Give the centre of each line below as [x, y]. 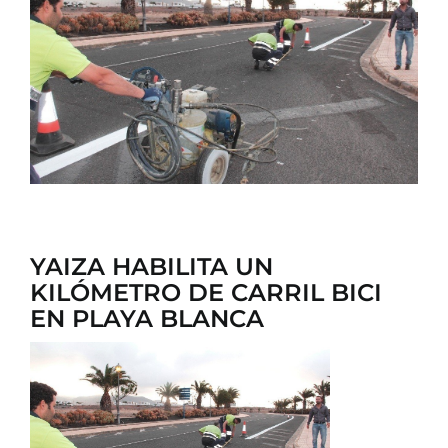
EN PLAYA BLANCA [146, 318]
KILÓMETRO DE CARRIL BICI [205, 292]
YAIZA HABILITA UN [151, 266]
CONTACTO [55, 29]
